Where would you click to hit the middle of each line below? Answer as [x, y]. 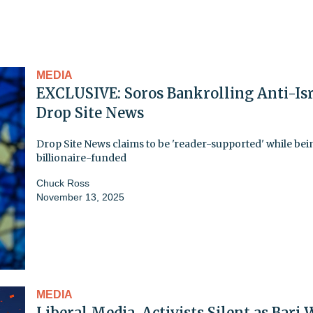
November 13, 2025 [80, 197]
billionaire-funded [81, 158]
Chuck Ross [63, 183]
